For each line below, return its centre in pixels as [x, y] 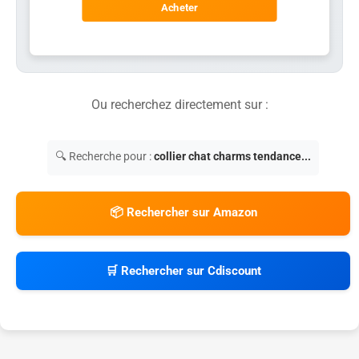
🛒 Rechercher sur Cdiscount [183, 270]
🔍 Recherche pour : [105, 156]
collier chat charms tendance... [233, 156]
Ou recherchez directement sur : [179, 104]
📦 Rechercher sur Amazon [183, 212]
